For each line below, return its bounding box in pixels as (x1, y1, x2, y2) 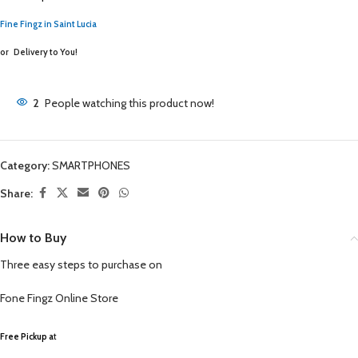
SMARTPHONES (52, 158, 130, 173)
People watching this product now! (45, 96, 214, 110)
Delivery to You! (12, 46, 78, 58)
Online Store (55, 291, 118, 305)
